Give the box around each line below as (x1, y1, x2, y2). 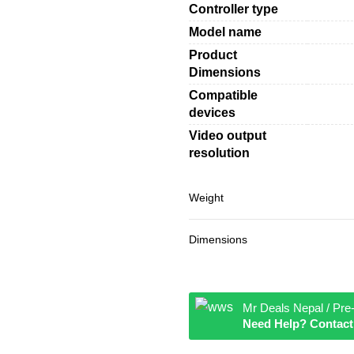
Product (189, 47, 237, 62)
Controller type (189, 2, 278, 16)
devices (189, 105, 235, 119)
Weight (189, 190, 224, 204)
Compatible (189, 88, 258, 102)
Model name (189, 24, 262, 39)
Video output (189, 128, 266, 142)
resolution (189, 145, 250, 160)
